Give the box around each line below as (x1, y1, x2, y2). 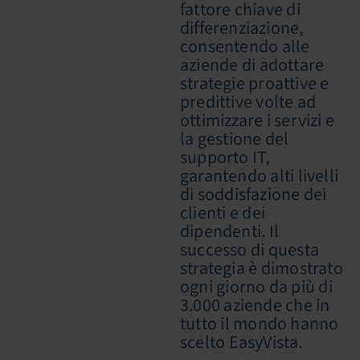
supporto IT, (180, 145, 270, 170)
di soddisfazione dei (180, 182, 327, 207)
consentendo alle (180, 34, 310, 59)
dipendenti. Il (180, 219, 279, 244)
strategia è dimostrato (180, 256, 343, 281)
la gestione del (180, 126, 289, 152)
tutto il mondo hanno (180, 311, 339, 337)
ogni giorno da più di (180, 274, 333, 300)
